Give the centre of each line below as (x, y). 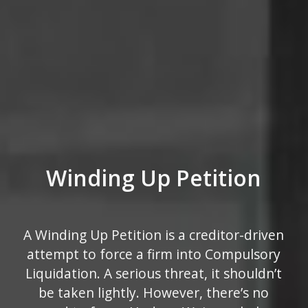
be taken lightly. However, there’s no (154, 293)
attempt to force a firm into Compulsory (154, 254)
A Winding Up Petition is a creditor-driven (154, 235)
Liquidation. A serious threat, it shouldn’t (154, 273)
